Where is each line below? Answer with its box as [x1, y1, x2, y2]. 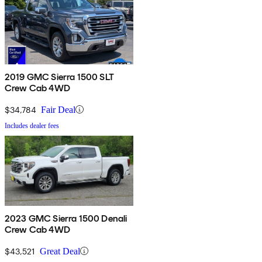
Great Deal [40, 246, 80, 256]
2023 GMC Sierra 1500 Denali [5, 212, 127, 224]
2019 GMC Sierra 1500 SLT [5, 71, 114, 82]
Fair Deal [41, 104, 75, 115]
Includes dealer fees [5, 121, 59, 130]
